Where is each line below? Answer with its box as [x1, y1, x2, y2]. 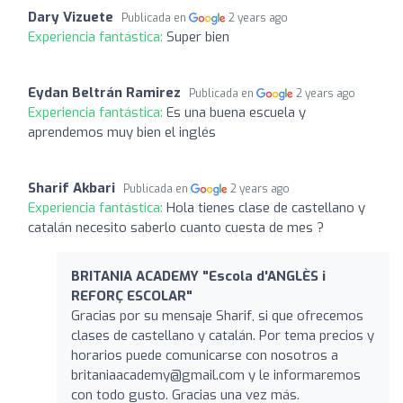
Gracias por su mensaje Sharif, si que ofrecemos [71, 306, 363, 325]
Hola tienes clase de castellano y [166, 198, 365, 217]
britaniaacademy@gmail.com [71, 365, 245, 384]
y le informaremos [245, 365, 361, 384]
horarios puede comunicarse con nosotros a [71, 345, 338, 364]
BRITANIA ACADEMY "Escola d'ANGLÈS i [71, 266, 326, 285]
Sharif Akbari [28, 178, 115, 197]
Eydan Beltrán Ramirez [28, 83, 181, 102]
